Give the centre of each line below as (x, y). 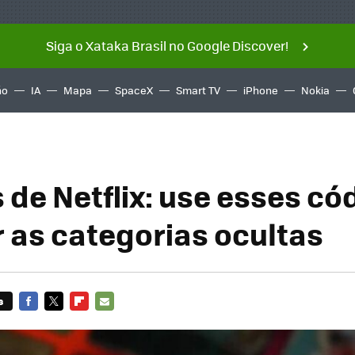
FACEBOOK (46, 320)
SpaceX (134, 90)
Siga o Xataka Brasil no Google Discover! (167, 46)
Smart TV (198, 90)
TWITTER (67, 320)
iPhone (261, 90)
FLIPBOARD (98, 320)
